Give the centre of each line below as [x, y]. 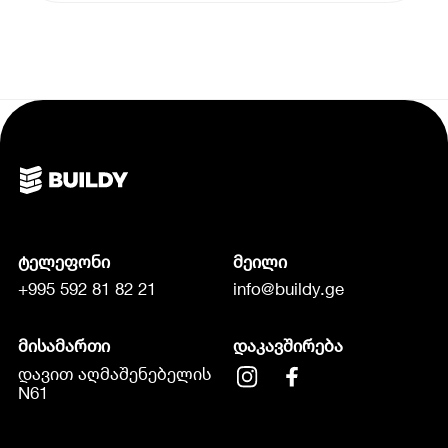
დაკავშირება [287, 346]
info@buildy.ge [288, 289]
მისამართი [63, 346]
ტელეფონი [63, 261]
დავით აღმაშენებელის [114, 373]
